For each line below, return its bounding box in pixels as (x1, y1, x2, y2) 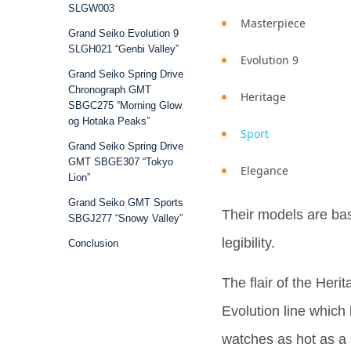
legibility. (222, 235, 279, 251)
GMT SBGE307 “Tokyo (68, 156, 173, 168)
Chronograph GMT (68, 84, 151, 96)
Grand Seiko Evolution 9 (68, 27, 179, 39)
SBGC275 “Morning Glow (68, 100, 182, 111)
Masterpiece (241, 16, 306, 31)
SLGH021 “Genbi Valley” (68, 43, 179, 55)
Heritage (241, 89, 286, 104)
